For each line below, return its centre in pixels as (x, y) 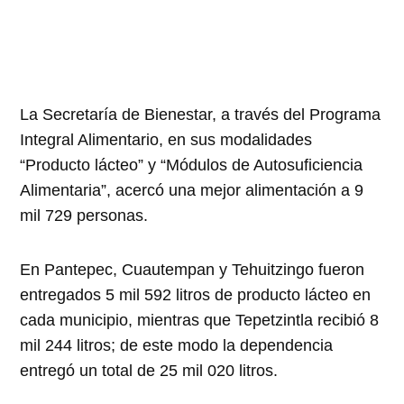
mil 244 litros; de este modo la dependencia (177, 346)
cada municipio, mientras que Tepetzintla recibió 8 (200, 321)
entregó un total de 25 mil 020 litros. (149, 371)
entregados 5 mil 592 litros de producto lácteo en (196, 295)
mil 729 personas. (84, 216)
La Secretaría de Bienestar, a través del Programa (201, 115)
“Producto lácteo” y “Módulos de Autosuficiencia (192, 165)
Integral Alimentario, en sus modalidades (166, 140)
